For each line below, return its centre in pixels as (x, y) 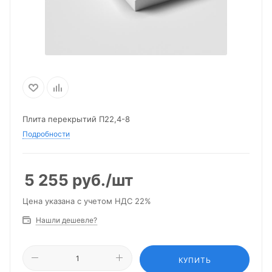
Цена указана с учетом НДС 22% (87, 201)
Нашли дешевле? (66, 220)
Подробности (46, 134)
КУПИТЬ (195, 260)
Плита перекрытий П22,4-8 (76, 119)
